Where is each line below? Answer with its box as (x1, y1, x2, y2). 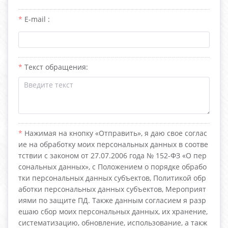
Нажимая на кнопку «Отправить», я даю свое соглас (24, 128, 207, 138)
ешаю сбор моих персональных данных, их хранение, (18, 207, 208, 216)
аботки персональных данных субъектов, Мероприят (18, 184, 206, 194)
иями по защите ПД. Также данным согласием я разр (18, 195, 206, 205)
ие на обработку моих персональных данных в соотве (18, 139, 208, 149)
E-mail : (24, 14, 50, 24)
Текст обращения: (24, 62, 88, 72)
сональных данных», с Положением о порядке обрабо (18, 162, 207, 172)
